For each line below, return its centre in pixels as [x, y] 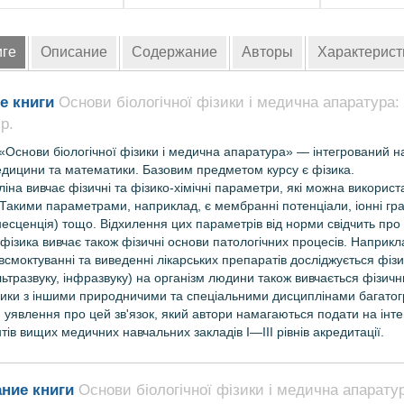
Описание [74, 52]
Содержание [174, 52]
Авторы [267, 52]
